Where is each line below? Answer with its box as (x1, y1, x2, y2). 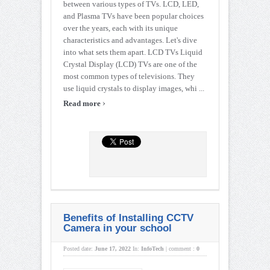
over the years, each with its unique (63, 24, 178, 33)
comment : (169, 245, 196, 253)
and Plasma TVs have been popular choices (63, 11, 204, 21)
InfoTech (141, 245, 164, 253)
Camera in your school (63, 222, 172, 234)
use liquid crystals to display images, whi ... (63, 84, 204, 93)
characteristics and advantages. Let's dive (63, 36, 197, 45)
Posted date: (63, 245, 95, 253)
